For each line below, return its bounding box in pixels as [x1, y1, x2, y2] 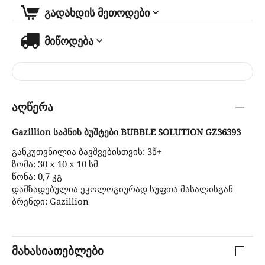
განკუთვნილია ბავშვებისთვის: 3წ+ [12, 145, 161, 157]
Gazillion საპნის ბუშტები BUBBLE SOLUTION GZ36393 [12, 125, 241, 138]
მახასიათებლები [12, 244, 104, 257]
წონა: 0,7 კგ [12, 170, 62, 182]
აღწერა [12, 101, 53, 114]
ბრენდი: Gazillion [12, 195, 89, 207]
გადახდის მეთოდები [44, 5, 150, 20]
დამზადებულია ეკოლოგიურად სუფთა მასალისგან [12, 182, 233, 195]
